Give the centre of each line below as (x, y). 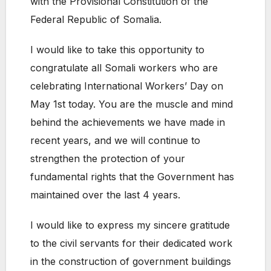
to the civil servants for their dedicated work (131, 243)
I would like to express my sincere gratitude (130, 225)
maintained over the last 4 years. (105, 195)
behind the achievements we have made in (128, 122)
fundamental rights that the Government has (132, 177)
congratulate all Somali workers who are (124, 68)
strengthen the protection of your (108, 159)
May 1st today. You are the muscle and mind (132, 104)
